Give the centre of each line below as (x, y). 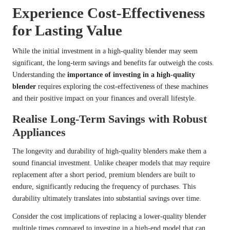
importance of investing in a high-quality (131, 75)
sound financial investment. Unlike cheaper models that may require (111, 163)
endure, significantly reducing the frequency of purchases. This (104, 187)
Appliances (39, 132)
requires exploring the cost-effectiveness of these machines (122, 87)
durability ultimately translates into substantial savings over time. (107, 199)
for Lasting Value (67, 31)
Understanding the (40, 75)
